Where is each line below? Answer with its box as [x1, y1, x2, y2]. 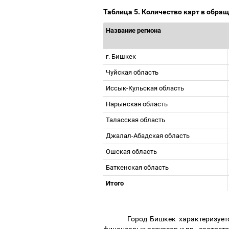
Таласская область [106, 116, 167, 124]
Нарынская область [106, 100, 169, 108]
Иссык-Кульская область [106, 84, 186, 92]
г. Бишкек [106, 53, 138, 60]
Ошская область [106, 148, 158, 155]
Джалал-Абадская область [106, 132, 191, 140]
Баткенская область [106, 164, 170, 171]
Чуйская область [106, 68, 160, 76]
